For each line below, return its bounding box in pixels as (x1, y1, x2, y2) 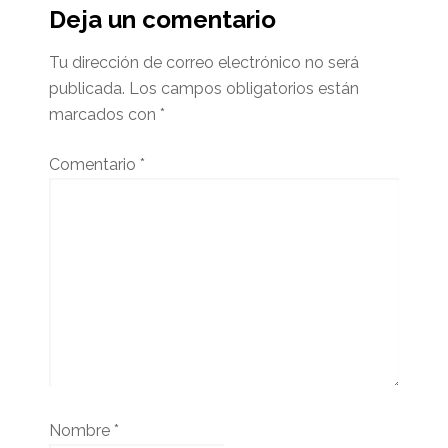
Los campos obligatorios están (128, 78, 359, 98)
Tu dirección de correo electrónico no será (48, 52, 359, 72)
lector (7, 36, 95, 72)
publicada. (48, 78, 125, 98)
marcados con (48, 104, 160, 124)
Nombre (48, 420, 114, 440)
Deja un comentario (48, 4, 276, 34)
